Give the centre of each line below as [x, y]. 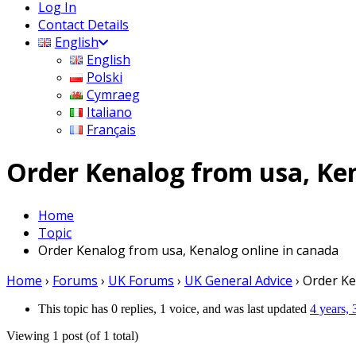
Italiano [109, 112]
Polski [104, 77]
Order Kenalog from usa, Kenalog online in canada [188, 250]
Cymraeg [113, 94]
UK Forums [141, 280]
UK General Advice [238, 280]
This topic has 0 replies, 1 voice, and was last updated [174, 308]
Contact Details [83, 24]
